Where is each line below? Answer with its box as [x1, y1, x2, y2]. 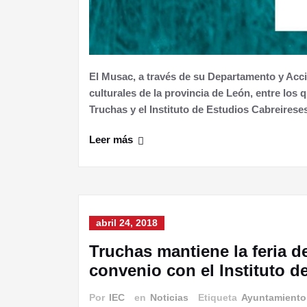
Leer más [89, 133, 133, 145]
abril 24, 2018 [96, 217, 158, 228]
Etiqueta [198, 291, 240, 303]
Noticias [150, 291, 188, 303]
